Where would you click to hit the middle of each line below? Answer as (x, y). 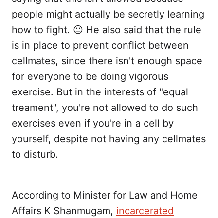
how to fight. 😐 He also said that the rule (107, 29)
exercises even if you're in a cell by (93, 123)
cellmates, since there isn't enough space (107, 61)
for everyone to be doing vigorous (90, 76)
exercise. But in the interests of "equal (100, 92)
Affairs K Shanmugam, (64, 210)
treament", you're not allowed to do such (105, 107)
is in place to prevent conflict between (100, 45)
